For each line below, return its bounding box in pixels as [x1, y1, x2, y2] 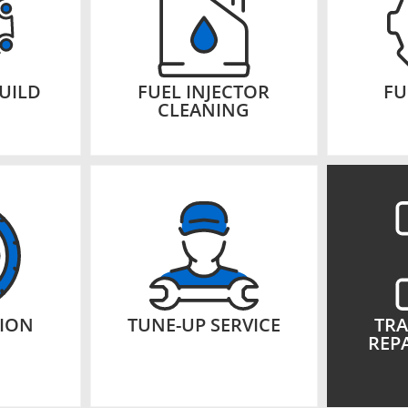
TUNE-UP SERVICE [127, 312, 280, 337]
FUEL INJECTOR [138, 79, 270, 104]
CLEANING [158, 97, 250, 122]
